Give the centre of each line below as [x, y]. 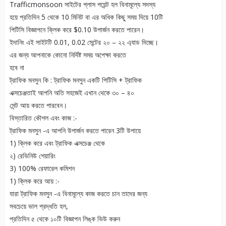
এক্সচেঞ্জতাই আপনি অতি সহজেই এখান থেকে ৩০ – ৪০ [72, 93]
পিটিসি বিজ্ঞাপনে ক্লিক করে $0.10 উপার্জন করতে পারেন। [77, 30]
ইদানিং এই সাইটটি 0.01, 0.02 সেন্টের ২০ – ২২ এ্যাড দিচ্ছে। [84, 42]
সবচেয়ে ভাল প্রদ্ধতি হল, [39, 206]
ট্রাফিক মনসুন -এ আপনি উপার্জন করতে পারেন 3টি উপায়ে [75, 131]
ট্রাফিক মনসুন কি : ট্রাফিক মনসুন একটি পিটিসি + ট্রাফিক [75, 80]
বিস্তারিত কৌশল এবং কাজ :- [43, 118]
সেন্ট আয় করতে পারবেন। [38, 105]
